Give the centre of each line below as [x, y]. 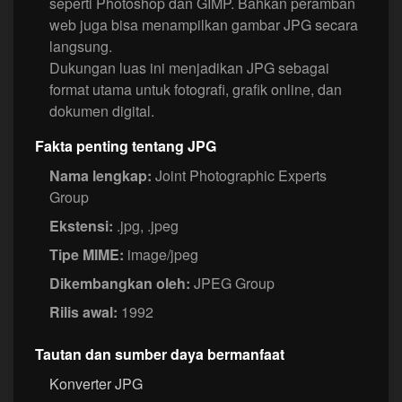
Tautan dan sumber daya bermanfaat [160, 354]
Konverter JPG [96, 384]
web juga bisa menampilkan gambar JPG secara [204, 25]
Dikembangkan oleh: [120, 284]
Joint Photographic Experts [239, 176]
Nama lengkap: [100, 176]
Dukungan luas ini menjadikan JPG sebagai [189, 68]
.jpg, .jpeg [146, 226]
